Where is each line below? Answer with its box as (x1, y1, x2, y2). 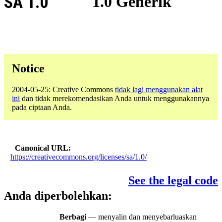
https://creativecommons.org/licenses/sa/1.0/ (10, 152, 147, 161)
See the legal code (128, 174, 218, 187)
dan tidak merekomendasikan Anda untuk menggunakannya (20, 94, 209, 103)
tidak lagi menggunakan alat (115, 85, 203, 94)
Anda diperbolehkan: (4, 189, 112, 203)
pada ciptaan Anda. (12, 103, 72, 111)
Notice (12, 61, 45, 75)
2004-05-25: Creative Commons (12, 85, 115, 94)
